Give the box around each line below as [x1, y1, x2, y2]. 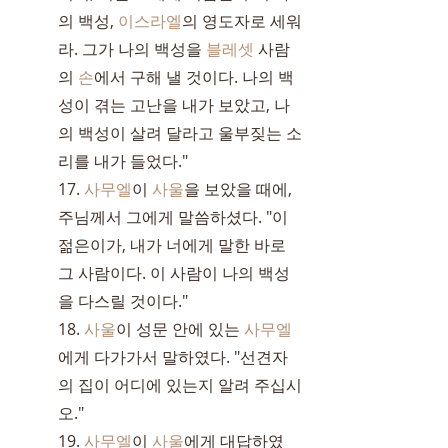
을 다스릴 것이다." [58, 290, 188, 312]
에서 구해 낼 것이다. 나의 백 [94, 66, 294, 88]
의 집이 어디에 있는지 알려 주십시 [58, 374, 302, 396]
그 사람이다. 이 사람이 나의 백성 [58, 262, 290, 284]
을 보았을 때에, [184, 178, 296, 200]
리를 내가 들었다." [58, 150, 188, 172]
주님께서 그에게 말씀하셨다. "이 [58, 206, 292, 228]
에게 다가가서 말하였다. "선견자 [58, 346, 288, 368]
